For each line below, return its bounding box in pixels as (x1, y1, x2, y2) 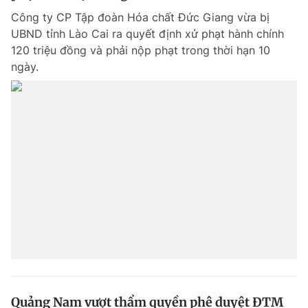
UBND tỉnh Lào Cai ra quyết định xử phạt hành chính (11, 27, 284, 41)
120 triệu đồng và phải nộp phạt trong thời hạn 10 (11, 43, 270, 57)
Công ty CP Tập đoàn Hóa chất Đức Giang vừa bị (11, 10, 269, 24)
